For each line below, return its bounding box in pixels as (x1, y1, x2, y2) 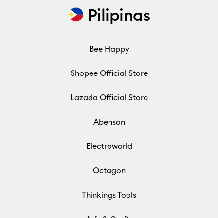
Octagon (92, 165, 126, 175)
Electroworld (86, 141, 132, 151)
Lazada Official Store (70, 92, 148, 102)
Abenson (93, 116, 125, 127)
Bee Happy (89, 43, 129, 54)
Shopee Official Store (70, 68, 148, 78)
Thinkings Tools (82, 189, 136, 200)
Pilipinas (87, 4, 150, 25)
